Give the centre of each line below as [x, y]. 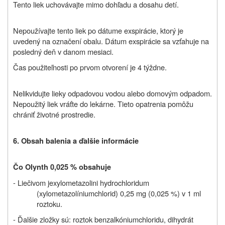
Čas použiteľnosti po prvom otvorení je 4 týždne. [90, 67]
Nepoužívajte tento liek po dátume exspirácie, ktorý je [98, 30]
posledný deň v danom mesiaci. [63, 51]
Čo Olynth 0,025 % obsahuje [62, 167]
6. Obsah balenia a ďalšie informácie [76, 141]
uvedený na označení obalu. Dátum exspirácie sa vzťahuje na [111, 41]
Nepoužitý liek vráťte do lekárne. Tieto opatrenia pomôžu [103, 103]
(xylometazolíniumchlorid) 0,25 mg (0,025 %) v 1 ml [119, 193]
